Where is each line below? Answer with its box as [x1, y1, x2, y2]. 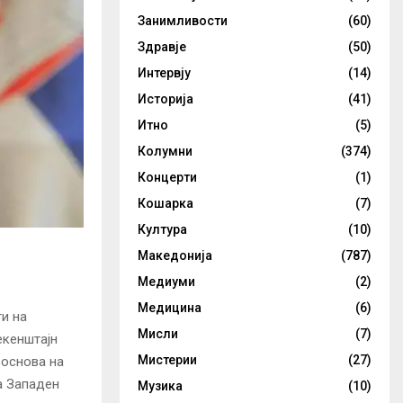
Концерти [138, 170, 197, 184]
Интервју [138, 66, 191, 80]
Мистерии [138, 353, 197, 367]
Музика [138, 379, 183, 393]
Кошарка [138, 196, 193, 210]
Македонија [138, 248, 212, 263]
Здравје [138, 40, 186, 54]
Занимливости [138, 13, 228, 28]
